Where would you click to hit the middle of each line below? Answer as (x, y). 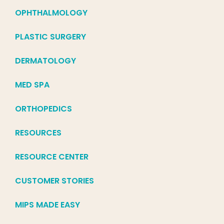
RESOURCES (38, 133)
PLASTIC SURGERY (50, 37)
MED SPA (32, 85)
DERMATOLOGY (45, 61)
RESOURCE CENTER (52, 157)
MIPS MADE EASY (47, 205)
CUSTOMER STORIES (54, 181)
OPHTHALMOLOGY (51, 13)
